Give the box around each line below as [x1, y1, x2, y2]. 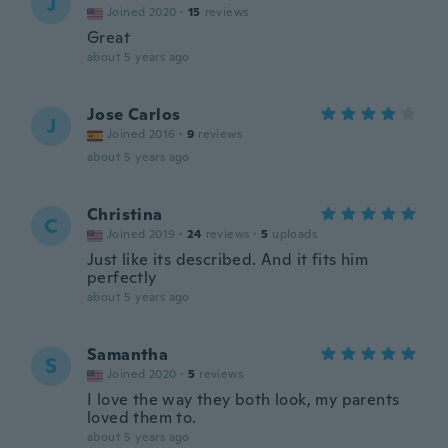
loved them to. [87, 407, 197, 428]
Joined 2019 [107, 226, 176, 242]
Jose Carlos [87, 104, 181, 125]
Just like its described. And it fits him [87, 249, 368, 270]
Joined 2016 [107, 126, 176, 142]
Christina [87, 204, 163, 225]
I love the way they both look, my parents [87, 389, 400, 410]
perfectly [87, 267, 157, 288]
